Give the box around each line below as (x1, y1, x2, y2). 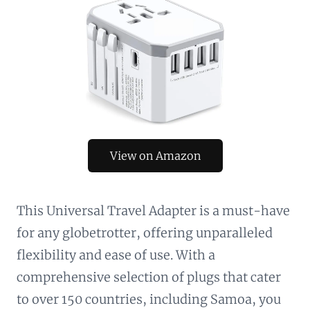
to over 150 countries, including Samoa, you (17, 291, 281, 307)
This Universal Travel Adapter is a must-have (17, 202, 290, 219)
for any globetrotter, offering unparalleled (17, 224, 273, 241)
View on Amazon (109, 148, 201, 163)
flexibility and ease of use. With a (17, 246, 215, 263)
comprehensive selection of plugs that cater (17, 268, 281, 285)
